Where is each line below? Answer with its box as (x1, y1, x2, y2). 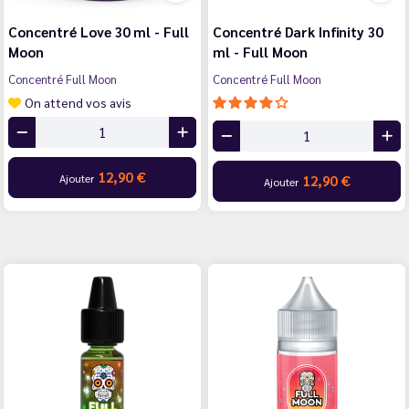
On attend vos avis (25, 93, 131, 110)
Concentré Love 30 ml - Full (8, 22, 189, 40)
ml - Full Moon (213, 42, 308, 60)
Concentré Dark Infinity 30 (213, 22, 383, 40)
